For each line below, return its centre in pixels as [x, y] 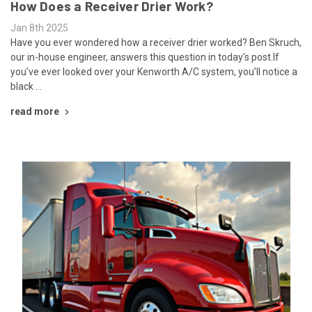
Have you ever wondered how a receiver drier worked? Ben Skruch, [156, 43]
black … [26, 87]
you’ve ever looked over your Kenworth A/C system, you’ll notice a [154, 72]
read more [35, 112]
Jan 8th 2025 [39, 28]
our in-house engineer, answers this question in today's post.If [145, 57]
